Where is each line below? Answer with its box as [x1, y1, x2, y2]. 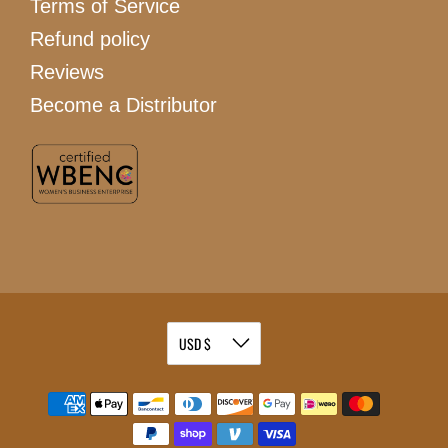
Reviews [30, 60, 104, 83]
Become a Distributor [30, 93, 217, 116]
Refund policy [30, 27, 150, 50]
